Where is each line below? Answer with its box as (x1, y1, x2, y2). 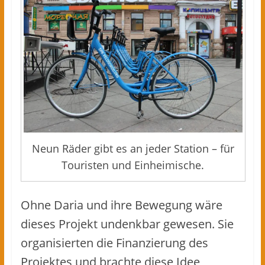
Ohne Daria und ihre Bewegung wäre (20, 196, 222, 213)
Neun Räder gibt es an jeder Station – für (31, 141, 234, 156)
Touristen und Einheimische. (62, 157, 205, 172)
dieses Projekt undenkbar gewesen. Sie (20, 215, 234, 232)
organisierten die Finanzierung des (20, 234, 208, 251)
